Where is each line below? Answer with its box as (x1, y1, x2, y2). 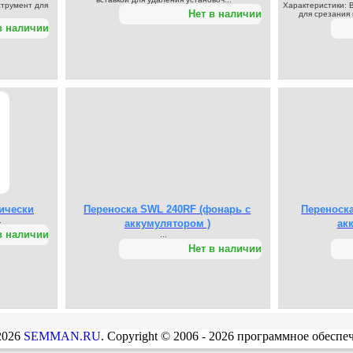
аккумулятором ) (124, 217, 210, 230)
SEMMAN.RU (23, 329, 101, 344)
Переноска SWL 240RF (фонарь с (84, 203, 251, 216)
